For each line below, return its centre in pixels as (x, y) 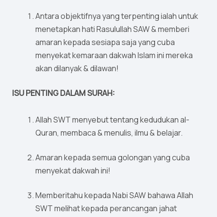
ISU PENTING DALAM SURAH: (63, 93)
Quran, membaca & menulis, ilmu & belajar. (109, 133)
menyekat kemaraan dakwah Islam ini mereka (114, 55)
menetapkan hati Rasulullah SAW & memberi (112, 29)
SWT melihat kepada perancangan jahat (106, 209)
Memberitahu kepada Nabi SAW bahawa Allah (114, 195)
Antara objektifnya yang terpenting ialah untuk (117, 16)
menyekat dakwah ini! (73, 171)
